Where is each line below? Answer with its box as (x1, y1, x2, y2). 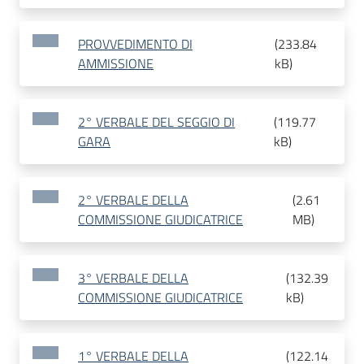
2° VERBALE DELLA (78, 190, 188, 210)
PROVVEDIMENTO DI (78, 34, 193, 54)
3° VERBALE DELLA (78, 268, 188, 288)
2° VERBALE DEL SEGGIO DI (78, 112, 235, 132)
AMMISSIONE (78, 54, 154, 74)
